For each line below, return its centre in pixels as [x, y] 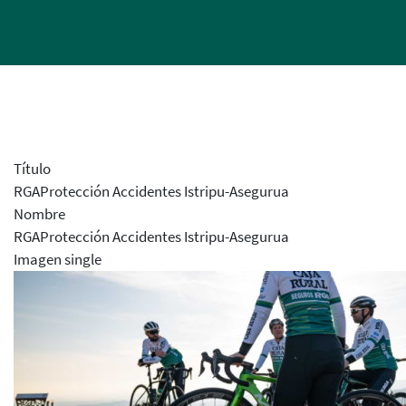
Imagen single [58, 259]
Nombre [39, 214]
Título [32, 169]
